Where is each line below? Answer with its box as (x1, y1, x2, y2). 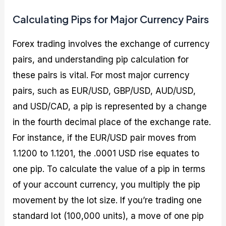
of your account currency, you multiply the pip (13, 179, 201, 190)
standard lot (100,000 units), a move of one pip (13, 210, 204, 221)
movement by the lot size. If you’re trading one (13, 195, 202, 205)
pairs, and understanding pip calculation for (13, 54, 189, 65)
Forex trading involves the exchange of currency (13, 38, 210, 49)
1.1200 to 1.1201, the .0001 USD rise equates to (13, 148, 200, 158)
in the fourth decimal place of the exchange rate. (13, 117, 211, 127)
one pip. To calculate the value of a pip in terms (13, 163, 206, 174)
